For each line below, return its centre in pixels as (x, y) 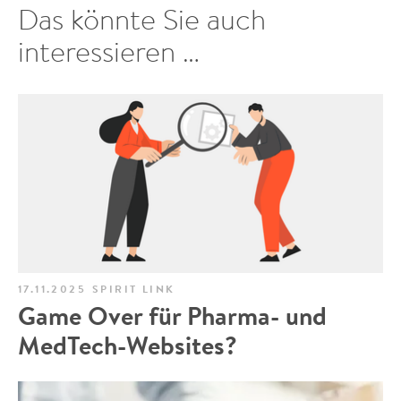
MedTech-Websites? (128, 346)
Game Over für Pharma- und (172, 316)
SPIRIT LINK (134, 289)
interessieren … (109, 51)
